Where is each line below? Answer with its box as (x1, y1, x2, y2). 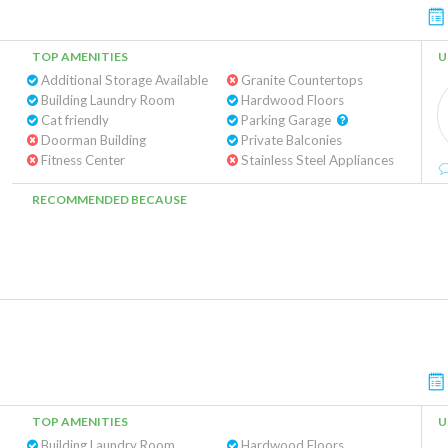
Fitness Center (38, 152, 125, 168)
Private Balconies (237, 132, 342, 148)
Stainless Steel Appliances (237, 152, 394, 168)
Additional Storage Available (38, 72, 208, 88)
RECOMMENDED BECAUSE (32, 192, 187, 207)
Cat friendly (38, 112, 109, 128)
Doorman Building (38, 132, 146, 148)
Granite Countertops (237, 72, 363, 88)
